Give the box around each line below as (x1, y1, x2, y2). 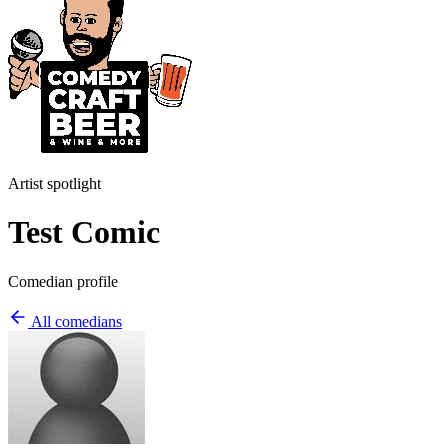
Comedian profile (8, 272, 118, 290)
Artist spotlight (8, 175, 101, 192)
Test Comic (8, 214, 160, 251)
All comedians (28, 312, 122, 330)
